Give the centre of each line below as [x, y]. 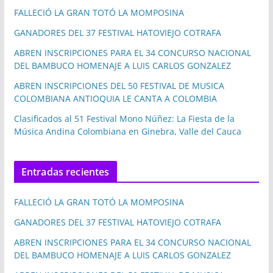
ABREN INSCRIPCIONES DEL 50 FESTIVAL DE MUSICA [119, 86]
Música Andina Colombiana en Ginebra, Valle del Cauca [127, 132]
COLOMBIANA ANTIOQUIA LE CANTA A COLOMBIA [115, 99]
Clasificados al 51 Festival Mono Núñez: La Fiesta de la [124, 119]
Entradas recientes [65, 172]
